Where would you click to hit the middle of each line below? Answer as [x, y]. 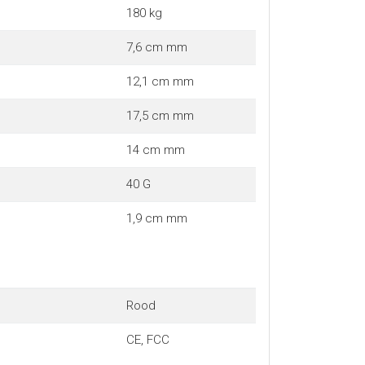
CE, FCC [147, 339]
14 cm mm [155, 150]
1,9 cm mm [156, 218]
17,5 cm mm [160, 115]
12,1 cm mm [160, 81]
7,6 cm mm [156, 47]
